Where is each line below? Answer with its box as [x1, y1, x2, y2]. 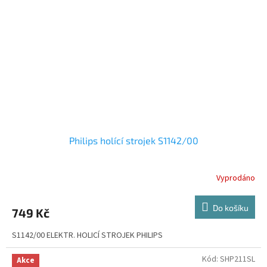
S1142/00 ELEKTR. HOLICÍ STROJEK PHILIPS [12, 229, 163, 242]
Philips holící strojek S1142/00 [69, 135, 198, 147]
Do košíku [213, 203, 249, 213]
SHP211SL [220, 253, 255, 266]
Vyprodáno [216, 172, 255, 184]
